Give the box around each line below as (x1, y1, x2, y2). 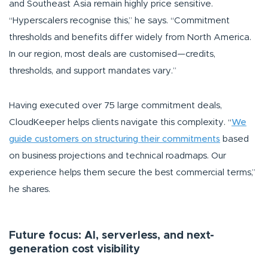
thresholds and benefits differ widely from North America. (9, 33, 251, 42)
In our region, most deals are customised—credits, (9, 50, 215, 59)
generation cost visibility (9, 244, 140, 255)
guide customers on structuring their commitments (9, 135, 220, 144)
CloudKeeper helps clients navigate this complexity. (9, 118, 228, 127)
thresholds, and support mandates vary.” (9, 66, 176, 76)
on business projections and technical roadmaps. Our (9, 151, 226, 161)
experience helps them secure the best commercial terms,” (9, 168, 255, 178)
